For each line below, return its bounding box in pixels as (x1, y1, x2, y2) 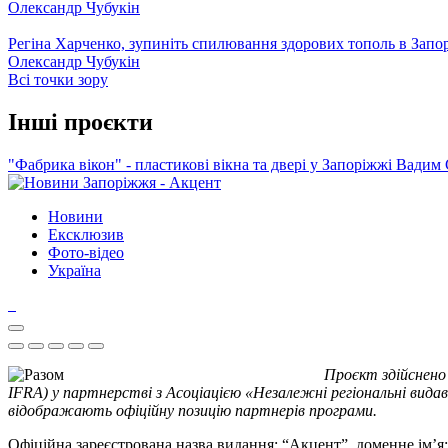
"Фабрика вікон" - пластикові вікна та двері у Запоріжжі (8, 156, 396, 174)
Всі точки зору (8, 71, 108, 89)
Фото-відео (48, 244, 124, 262)
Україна (48, 262, 101, 280)
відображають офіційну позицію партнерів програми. (8, 402, 377, 420)
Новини (48, 208, 103, 226)
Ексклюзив (48, 226, 124, 244)
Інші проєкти (8, 109, 153, 136)
